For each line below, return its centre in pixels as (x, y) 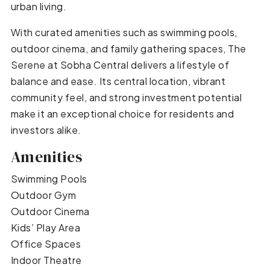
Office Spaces (46, 243)
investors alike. (46, 130)
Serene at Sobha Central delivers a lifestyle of (120, 64)
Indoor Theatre (46, 260)
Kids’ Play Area (46, 227)
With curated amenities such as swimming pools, (124, 32)
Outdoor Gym (43, 195)
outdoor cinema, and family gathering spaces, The (128, 48)
